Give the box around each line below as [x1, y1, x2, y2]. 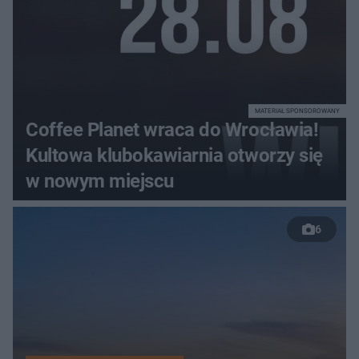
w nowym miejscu [26, 170, 174, 193]
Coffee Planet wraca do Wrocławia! [26, 119, 319, 142]
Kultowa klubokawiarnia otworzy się [26, 144, 323, 167]
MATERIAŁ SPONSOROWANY [255, 107, 340, 115]
